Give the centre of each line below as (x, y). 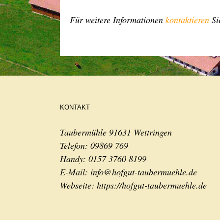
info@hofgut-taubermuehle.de (144, 172)
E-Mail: (75, 172)
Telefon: (75, 145)
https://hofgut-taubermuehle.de (152, 185)
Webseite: (78, 185)
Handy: (74, 159)
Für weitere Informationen (118, 20)
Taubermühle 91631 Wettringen (116, 132)
